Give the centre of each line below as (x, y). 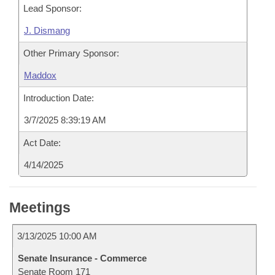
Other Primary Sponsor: (71, 53)
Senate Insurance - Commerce (82, 258)
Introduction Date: (59, 98)
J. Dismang (47, 30)
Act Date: (42, 143)
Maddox (40, 75)
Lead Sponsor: (52, 8)
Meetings (40, 207)
